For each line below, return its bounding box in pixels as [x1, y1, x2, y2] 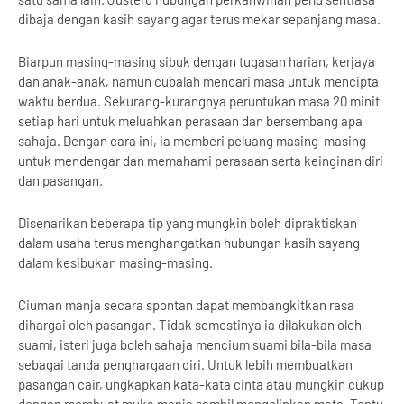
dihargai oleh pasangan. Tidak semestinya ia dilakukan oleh [18, 317, 362, 333]
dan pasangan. [18, 172, 103, 188]
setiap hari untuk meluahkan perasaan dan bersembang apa [18, 113, 363, 129]
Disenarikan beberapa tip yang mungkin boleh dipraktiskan [18, 215, 357, 231]
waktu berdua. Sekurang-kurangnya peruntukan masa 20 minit [18, 93, 380, 109]
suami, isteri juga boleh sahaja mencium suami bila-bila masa [18, 336, 372, 353]
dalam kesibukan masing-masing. [18, 254, 213, 271]
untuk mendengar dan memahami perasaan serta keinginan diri [18, 152, 383, 169]
